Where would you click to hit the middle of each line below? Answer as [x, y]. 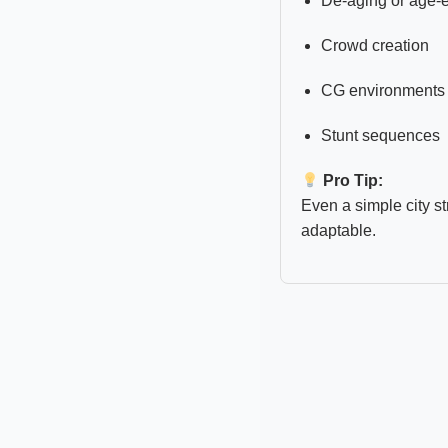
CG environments [383, 90]
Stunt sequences [380, 135]
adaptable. [338, 230]
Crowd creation [375, 45]
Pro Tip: [353, 180]
